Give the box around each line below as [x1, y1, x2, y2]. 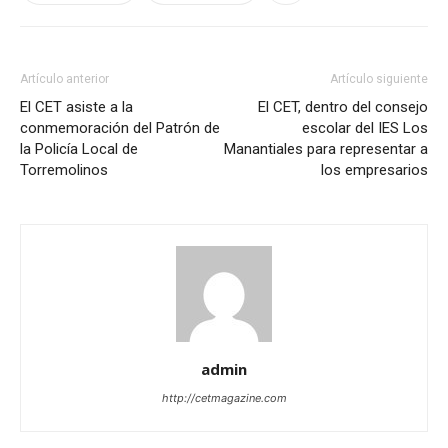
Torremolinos [20, 161, 108, 179]
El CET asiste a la [20, 98, 133, 116]
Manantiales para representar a [224, 140, 428, 158]
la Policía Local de [20, 140, 138, 158]
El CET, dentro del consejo [258, 98, 428, 116]
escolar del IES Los [302, 119, 428, 137]
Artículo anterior [20, 72, 109, 86]
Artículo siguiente [330, 72, 428, 86]
